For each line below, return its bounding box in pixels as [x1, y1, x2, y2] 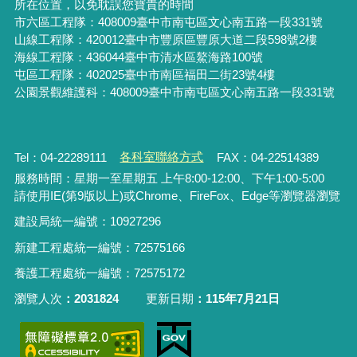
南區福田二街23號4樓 [159, 68, 275, 81]
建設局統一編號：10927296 [14, 214, 161, 229]
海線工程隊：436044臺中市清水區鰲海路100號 [14, 50, 263, 64]
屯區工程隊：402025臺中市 [14, 68, 160, 81]
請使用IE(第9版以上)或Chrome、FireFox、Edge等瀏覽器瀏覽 [14, 188, 340, 202]
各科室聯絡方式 [120, 150, 204, 164]
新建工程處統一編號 [14, 240, 122, 254]
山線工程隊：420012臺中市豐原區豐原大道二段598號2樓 [14, 33, 317, 46]
